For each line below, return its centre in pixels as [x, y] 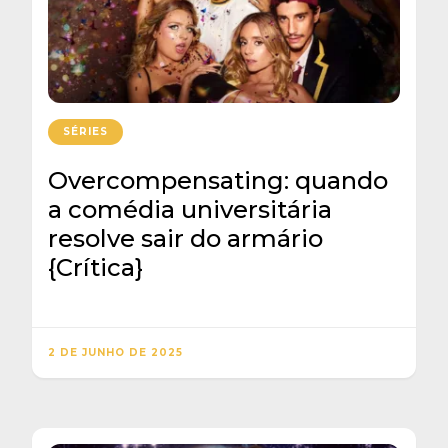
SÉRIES [85, 132]
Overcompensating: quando [218, 181]
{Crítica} [95, 268]
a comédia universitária [190, 210]
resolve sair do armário [185, 239]
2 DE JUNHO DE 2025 [115, 353]
